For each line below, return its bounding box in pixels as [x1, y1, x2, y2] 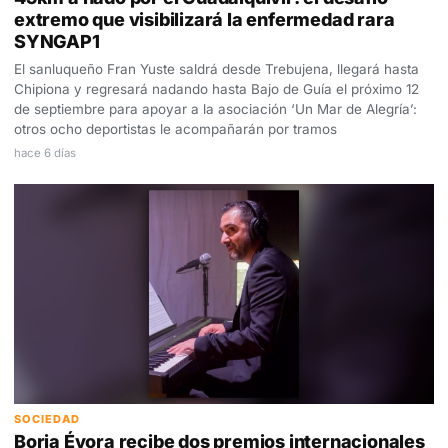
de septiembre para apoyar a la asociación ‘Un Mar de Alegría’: [14, 100, 417, 117]
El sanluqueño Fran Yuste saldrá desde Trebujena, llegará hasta [14, 60, 419, 77]
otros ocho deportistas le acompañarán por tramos [14, 120, 337, 137]
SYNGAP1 [14, 30, 100, 52]
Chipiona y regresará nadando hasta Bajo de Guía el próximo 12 [14, 80, 419, 97]
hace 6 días [14, 145, 76, 160]
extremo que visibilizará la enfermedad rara [14, 8, 395, 30]
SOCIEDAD [14, 412, 80, 427]
